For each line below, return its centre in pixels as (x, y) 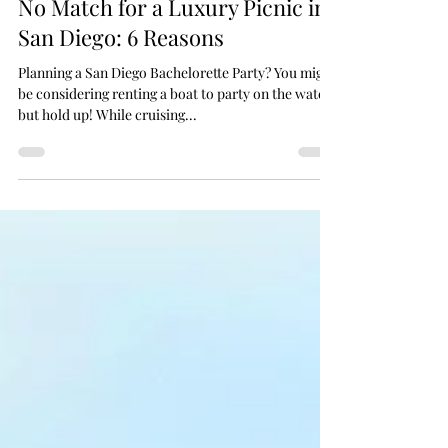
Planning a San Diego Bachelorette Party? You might (177, 120)
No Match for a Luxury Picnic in (172, 55)
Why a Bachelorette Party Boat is (176, 25)
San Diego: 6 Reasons (121, 85)
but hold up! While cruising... (107, 162)
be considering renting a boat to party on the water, (176, 141)
